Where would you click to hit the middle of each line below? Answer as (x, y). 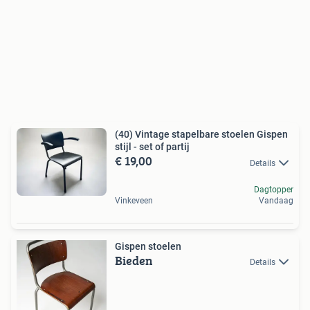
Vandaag (276, 200)
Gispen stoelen (148, 246)
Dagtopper (274, 189)
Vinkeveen (134, 200)
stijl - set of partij (152, 147)
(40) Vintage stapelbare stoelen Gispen (201, 135)
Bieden (134, 260)
